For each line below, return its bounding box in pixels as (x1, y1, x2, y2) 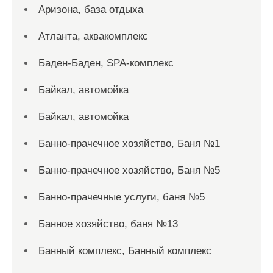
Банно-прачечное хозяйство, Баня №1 (38, 138, 220, 150)
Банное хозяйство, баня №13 (38, 218, 178, 230)
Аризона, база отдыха (38, 4, 143, 16)
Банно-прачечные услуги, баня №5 (38, 191, 205, 204)
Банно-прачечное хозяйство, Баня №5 (38, 165, 220, 177)
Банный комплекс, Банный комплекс (38, 245, 211, 257)
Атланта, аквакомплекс (38, 30, 148, 43)
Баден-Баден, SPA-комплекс (38, 57, 174, 69)
